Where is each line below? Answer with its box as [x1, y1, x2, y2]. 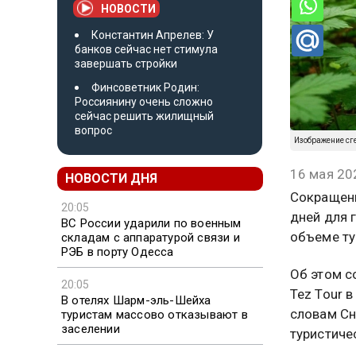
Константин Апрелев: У [91, 28, 214, 41]
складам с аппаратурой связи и [61, 230, 240, 245]
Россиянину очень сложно [75, 95, 213, 108]
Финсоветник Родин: [91, 80, 199, 94]
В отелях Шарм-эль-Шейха [61, 292, 211, 308]
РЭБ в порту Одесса [61, 244, 174, 259]
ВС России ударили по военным [61, 215, 242, 230]
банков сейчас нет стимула [75, 42, 218, 56]
